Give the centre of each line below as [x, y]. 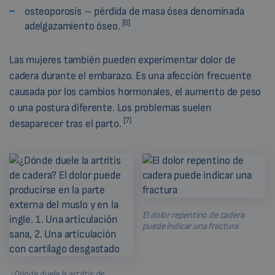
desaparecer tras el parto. [67, 124]
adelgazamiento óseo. [74, 26]
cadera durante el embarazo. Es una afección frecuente [130, 76]
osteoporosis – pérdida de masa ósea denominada [134, 12]
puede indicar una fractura [190, 227]
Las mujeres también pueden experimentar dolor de [122, 60]
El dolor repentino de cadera [193, 215]
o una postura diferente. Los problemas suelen [110, 108]
